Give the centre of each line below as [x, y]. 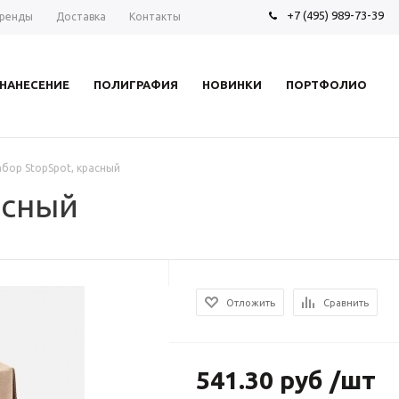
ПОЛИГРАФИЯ [136, 85]
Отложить [251, 303]
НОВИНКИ [232, 85]
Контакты [155, 16]
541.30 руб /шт [286, 380]
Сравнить [346, 303]
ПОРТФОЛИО [326, 85]
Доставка [81, 16]
